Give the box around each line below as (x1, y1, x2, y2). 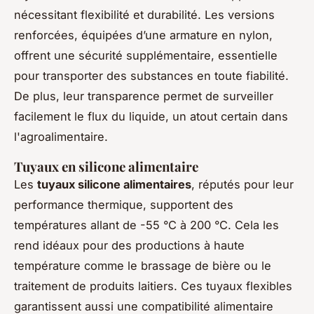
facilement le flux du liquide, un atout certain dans (14, 109, 288, 124)
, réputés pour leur (191, 177, 294, 192)
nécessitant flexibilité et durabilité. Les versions (14, 8, 275, 22)
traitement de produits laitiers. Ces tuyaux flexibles (14, 279, 292, 294)
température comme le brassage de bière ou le (14, 259, 271, 273)
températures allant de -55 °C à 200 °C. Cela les (14, 218, 279, 233)
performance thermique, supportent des (14, 198, 233, 212)
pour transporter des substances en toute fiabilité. (14, 69, 289, 83)
